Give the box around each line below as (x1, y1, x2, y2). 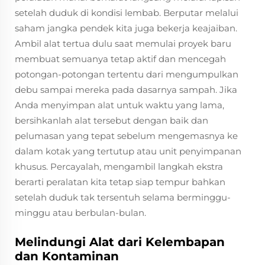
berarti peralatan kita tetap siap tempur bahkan (15, 176, 225, 188)
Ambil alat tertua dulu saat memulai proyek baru (15, 38, 231, 49)
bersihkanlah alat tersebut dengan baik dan (15, 115, 208, 126)
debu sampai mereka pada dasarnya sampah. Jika (15, 84, 237, 95)
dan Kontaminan (15, 249, 119, 263)
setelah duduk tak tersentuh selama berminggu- (15, 192, 231, 203)
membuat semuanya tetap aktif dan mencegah (15, 53, 226, 64)
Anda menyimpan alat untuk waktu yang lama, (15, 99, 224, 111)
